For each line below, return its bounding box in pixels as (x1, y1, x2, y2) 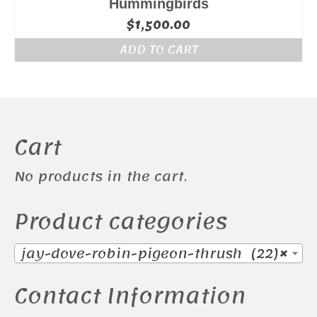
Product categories (14, 202, 228, 242)
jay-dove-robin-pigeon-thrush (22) (21, 241, 279, 267)
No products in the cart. (14, 164, 187, 190)
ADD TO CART (119, 38, 198, 62)
